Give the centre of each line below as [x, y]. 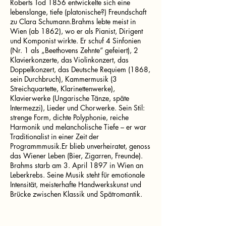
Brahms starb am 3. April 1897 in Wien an [77, 165]
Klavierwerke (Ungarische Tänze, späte [70, 98]
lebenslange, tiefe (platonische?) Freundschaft [78, 12]
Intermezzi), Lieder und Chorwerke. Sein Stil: [77, 108]
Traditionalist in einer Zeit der [54, 136]
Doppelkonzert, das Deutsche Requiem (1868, [80, 69]
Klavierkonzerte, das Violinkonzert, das [69, 60]
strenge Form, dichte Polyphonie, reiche [69, 117]
